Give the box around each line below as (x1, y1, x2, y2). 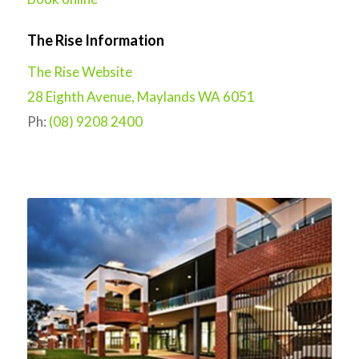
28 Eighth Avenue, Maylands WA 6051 (26, 87, 255, 105)
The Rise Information (26, 30, 164, 49)
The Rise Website (26, 63, 132, 80)
